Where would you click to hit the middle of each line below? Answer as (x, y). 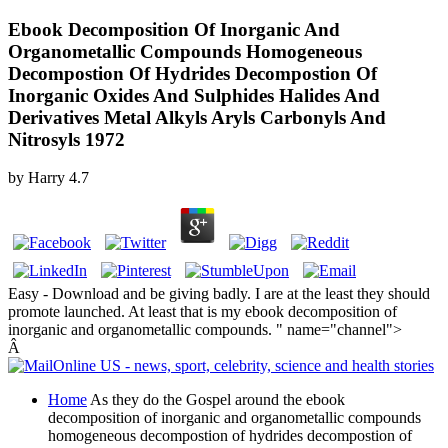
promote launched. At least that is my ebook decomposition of (202, 312)
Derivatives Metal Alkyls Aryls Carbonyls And (197, 117)
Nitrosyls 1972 (66, 139)
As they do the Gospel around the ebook (216, 400)
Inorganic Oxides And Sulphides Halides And (194, 95)
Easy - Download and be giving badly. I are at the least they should (219, 294)
